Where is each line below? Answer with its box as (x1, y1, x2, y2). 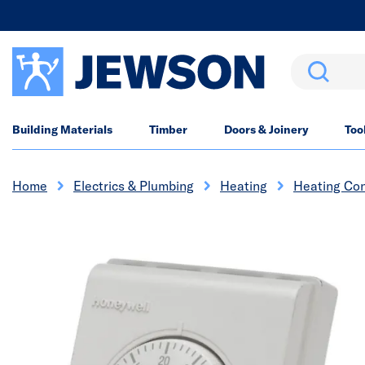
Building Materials (12, 122, 112, 137)
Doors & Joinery (223, 122, 309, 137)
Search (291, 55, 333, 72)
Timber (148, 122, 187, 137)
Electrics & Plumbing (73, 178, 194, 194)
